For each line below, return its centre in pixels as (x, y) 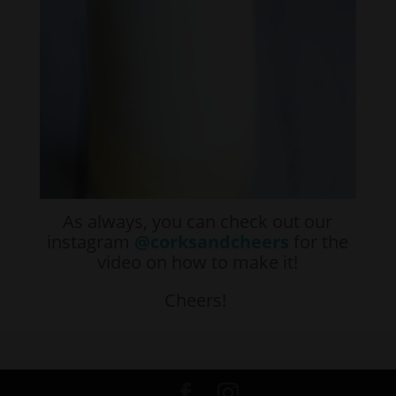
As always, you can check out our (198, 221)
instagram (91, 241)
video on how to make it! (198, 262)
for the (319, 241)
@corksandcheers (212, 241)
